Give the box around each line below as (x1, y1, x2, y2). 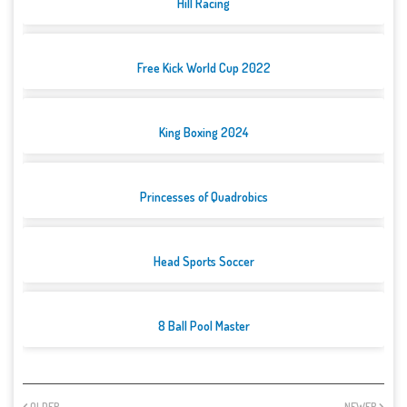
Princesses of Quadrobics (139, 189, 268, 205)
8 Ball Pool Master (157, 318, 250, 334)
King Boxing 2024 (159, 124, 248, 141)
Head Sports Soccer (153, 253, 254, 270)
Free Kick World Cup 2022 (136, 60, 271, 76)
